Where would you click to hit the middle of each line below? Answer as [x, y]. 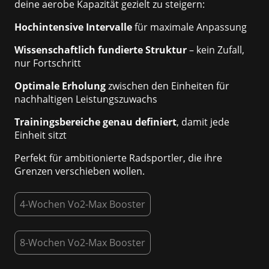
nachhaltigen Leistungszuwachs [86, 99]
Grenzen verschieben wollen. [80, 171]
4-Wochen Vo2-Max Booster [83, 204]
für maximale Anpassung [189, 27]
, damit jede [203, 122]
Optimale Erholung [60, 86]
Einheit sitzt [41, 135]
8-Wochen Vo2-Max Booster [83, 243]
